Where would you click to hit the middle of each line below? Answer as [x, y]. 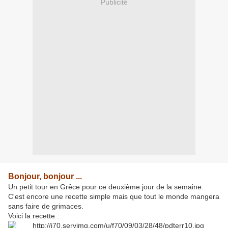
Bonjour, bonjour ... [45, 177]
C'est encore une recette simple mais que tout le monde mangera [114, 197]
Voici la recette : [34, 216]
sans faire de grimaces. [47, 206]
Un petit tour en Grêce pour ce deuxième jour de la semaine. [111, 187]
